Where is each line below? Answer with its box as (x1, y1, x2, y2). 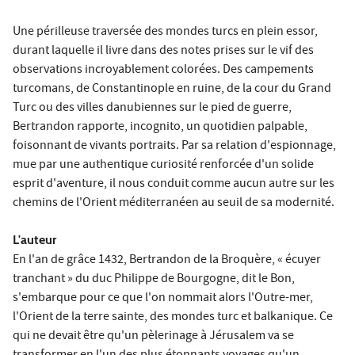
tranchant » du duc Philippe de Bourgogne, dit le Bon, (13, 269, 295, 289)
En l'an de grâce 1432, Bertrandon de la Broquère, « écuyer (13, 250, 321, 270)
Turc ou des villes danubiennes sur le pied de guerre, (13, 98, 292, 118)
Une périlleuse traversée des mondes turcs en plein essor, (13, 22, 318, 42)
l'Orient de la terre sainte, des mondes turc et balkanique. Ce (13, 307, 333, 327)
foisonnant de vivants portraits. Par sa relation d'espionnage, (13, 136, 336, 156)
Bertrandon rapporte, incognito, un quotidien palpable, (13, 117, 307, 137)
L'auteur (13, 231, 56, 247)
